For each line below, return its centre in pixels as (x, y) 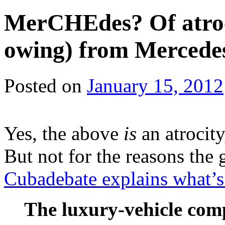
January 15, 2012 (155, 85)
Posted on (43, 85)
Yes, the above (64, 133)
